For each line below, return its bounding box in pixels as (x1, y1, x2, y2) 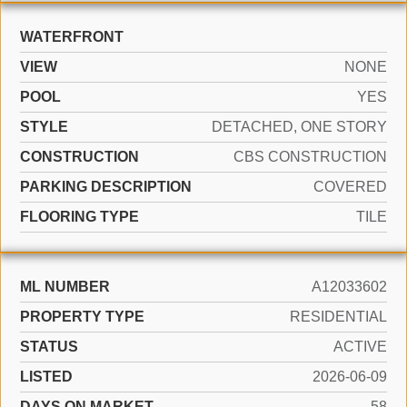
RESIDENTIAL (290, 309, 387, 324)
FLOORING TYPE (20, 209, 139, 224)
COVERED (313, 179, 387, 194)
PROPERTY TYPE (20, 309, 144, 324)
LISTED (20, 369, 73, 384)
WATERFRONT (20, 29, 124, 45)
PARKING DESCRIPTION (20, 179, 192, 194)
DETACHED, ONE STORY (212, 119, 387, 134)
